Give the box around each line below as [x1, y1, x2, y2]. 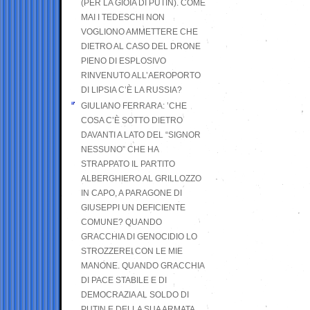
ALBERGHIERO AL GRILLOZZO [81, 173, 201, 183]
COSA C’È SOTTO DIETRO [81, 115, 183, 125]
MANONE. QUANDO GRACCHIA [81, 260, 204, 271]
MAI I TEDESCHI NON [81, 12, 165, 22]
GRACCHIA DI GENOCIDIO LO [81, 231, 197, 241]
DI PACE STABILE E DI [81, 275, 167, 285]
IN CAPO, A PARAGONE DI [81, 188, 182, 198]
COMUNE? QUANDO [81, 217, 162, 227]
